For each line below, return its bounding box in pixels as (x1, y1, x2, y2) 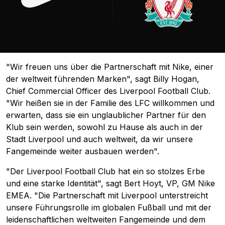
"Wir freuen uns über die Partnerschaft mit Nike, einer (6, 62, 213, 72)
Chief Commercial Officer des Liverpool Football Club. (6, 86, 210, 96)
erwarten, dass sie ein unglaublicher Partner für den (6, 110, 206, 121)
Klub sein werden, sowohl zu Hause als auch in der (6, 122, 203, 133)
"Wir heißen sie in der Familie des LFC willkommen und (6, 98, 214, 108)
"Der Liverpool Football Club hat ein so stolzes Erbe (6, 166, 205, 177)
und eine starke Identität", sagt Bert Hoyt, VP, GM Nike (6, 178, 215, 189)
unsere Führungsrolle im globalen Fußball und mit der (6, 202, 211, 213)
